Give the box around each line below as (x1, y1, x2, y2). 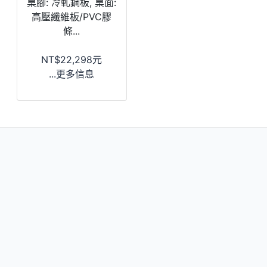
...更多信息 (49, 67, 95, 80)
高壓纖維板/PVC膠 (32, 10, 112, 23)
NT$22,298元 (41, 53, 103, 66)
